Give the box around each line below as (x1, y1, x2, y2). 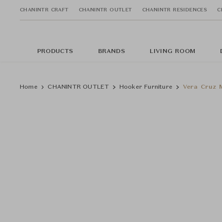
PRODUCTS (37, 49, 73, 55)
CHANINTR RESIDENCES (142, 7, 208, 12)
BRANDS (98, 49, 125, 55)
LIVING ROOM (149, 49, 196, 55)
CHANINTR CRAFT (20, 7, 69, 12)
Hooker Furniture (119, 84, 173, 90)
